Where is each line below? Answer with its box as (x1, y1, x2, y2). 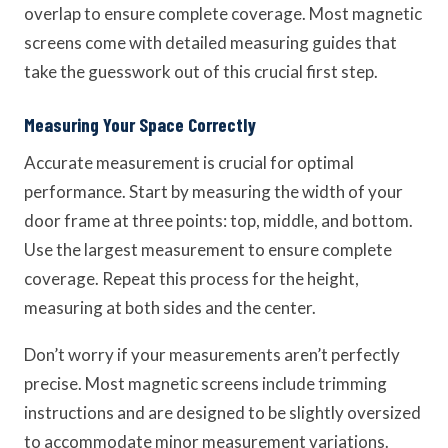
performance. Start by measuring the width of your (24, 181, 403, 202)
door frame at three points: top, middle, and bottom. (24, 210, 413, 231)
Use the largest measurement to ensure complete (24, 239, 392, 260)
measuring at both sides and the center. (24, 297, 316, 318)
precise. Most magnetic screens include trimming (24, 373, 387, 394)
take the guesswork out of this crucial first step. (24, 61, 378, 82)
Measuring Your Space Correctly (24, 113, 256, 136)
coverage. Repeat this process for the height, (24, 268, 359, 289)
